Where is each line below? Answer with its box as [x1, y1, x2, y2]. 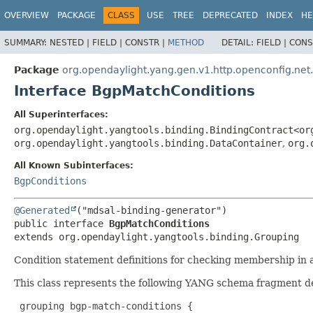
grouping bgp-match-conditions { [14, 300, 193, 312]
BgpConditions [14, 175, 87, 187]
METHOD [168, 37, 204, 48]
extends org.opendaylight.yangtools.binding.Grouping [14, 231, 299, 242]
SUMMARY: [4, 37, 50, 48]
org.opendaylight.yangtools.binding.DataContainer [14, 137, 282, 149]
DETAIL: [221, 37, 256, 48]
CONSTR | [125, 37, 168, 48]
